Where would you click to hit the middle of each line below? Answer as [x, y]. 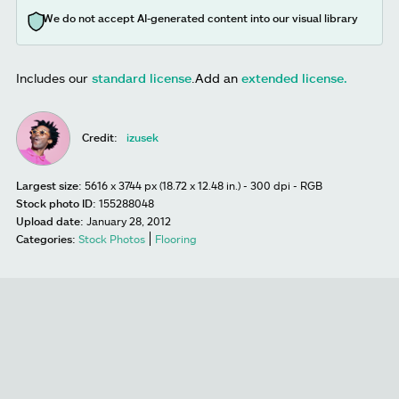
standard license [142, 78]
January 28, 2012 [129, 221]
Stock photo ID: [56, 204]
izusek [143, 138]
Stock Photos [112, 239]
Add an [218, 78]
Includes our [54, 78]
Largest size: [49, 186]
